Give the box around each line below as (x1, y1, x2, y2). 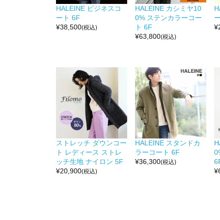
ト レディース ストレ (56, 148, 122, 156)
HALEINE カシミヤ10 (135, 4, 201, 12)
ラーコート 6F (135, 148, 180, 156)
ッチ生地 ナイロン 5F (56, 157, 123, 165)
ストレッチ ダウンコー (56, 138, 127, 147)
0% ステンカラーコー (135, 13, 202, 22)
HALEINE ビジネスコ (56, 4, 121, 12)
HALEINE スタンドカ (135, 138, 200, 147)
